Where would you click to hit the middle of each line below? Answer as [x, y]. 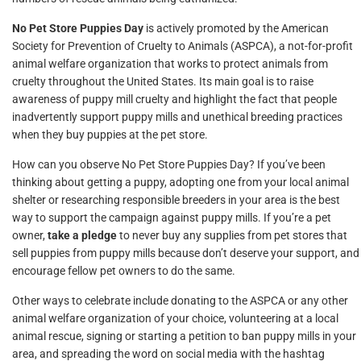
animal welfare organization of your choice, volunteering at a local [175, 318]
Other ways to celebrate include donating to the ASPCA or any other [180, 301]
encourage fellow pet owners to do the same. [124, 271]
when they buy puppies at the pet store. [110, 135]
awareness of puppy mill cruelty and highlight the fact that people [174, 99]
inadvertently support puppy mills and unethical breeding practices [177, 117]
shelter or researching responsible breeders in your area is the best [176, 200]
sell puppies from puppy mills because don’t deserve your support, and [186, 253]
